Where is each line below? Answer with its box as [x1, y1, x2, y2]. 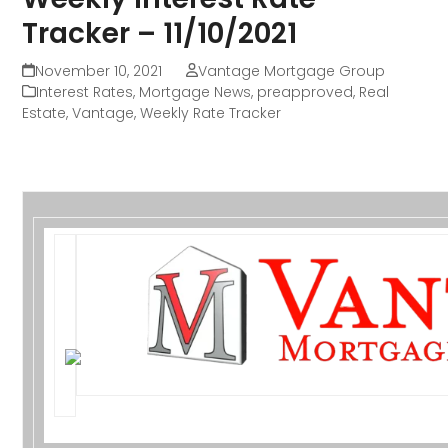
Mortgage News [139, 81, 252, 102]
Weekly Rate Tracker [140, 102, 282, 123]
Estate [22, 102, 67, 123]
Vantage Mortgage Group [197, 60, 385, 81]
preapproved [257, 81, 354, 102]
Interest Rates [36, 81, 134, 102]
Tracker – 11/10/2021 [22, 13, 298, 53]
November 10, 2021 [34, 60, 162, 81]
